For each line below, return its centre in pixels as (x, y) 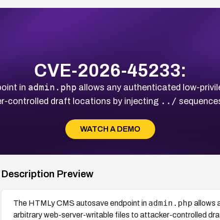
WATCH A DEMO (110, 129)
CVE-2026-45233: (110, 70)
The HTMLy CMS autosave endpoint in (81, 203)
